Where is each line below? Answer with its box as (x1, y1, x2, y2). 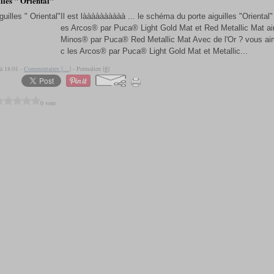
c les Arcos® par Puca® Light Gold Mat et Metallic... (61, 46, 248, 56)
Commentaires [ (24, 64, 63, 73)
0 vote (40, 98, 56, 107)
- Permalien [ (71, 64, 105, 73)
